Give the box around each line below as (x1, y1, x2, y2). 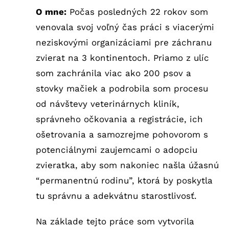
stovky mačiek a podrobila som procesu (35, 83, 208, 94)
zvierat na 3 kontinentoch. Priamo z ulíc (35, 52, 209, 63)
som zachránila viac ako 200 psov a (35, 67, 191, 78)
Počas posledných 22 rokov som (66, 6, 208, 17)
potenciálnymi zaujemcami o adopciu (35, 144, 197, 155)
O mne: (35, 6, 66, 17)
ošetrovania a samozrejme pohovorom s (35, 129, 208, 140)
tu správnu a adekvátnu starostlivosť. (35, 190, 197, 201)
